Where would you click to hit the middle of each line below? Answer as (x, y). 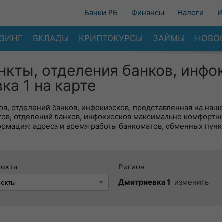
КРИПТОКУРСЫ (111, 38)
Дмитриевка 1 (144, 182)
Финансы (148, 13)
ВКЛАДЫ (51, 38)
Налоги (191, 13)
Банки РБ (101, 13)
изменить (192, 182)
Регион (132, 167)
